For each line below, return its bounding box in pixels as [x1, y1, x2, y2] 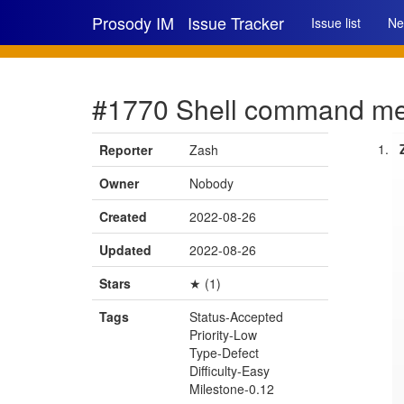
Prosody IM [92, 11, 174, 34]
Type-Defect [189, 344, 259, 362]
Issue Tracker [188, 11, 284, 34]
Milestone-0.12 [189, 380, 274, 398]
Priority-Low [189, 326, 257, 344]
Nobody [189, 174, 234, 192]
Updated [99, 241, 151, 259]
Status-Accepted [189, 308, 283, 326]
